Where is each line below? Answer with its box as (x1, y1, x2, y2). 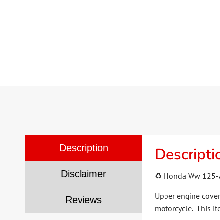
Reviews (65, 194, 102, 205)
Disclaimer (61, 168, 106, 179)
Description (59, 142, 108, 153)
